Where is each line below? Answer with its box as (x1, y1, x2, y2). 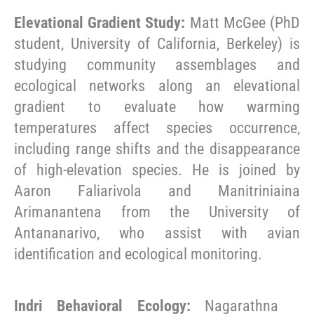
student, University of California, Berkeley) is (14, 35, 300, 53)
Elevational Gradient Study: (14, 14, 186, 32)
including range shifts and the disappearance (14, 140, 300, 158)
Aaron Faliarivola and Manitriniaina (14, 182, 300, 200)
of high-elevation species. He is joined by (14, 161, 300, 179)
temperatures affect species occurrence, (14, 119, 300, 137)
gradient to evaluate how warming (14, 98, 300, 116)
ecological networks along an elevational (14, 77, 300, 95)
